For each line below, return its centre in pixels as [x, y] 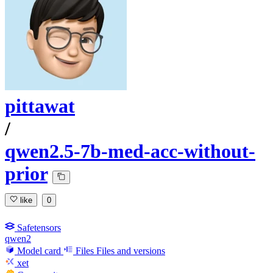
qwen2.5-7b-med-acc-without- [130, 151]
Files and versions [131, 250]
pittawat [40, 106]
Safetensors [39, 227]
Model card [39, 250]
